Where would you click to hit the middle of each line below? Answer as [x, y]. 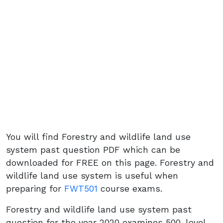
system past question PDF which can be [93, 150]
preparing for [35, 189]
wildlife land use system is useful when [92, 176]
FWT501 [81, 189]
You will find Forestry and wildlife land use [98, 137]
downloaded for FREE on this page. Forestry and [110, 163]
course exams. [130, 189]
